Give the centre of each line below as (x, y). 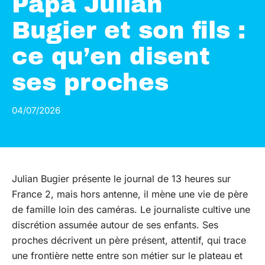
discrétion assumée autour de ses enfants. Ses (115, 225)
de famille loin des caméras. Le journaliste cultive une (131, 209)
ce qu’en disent (111, 56)
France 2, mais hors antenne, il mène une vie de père (130, 194)
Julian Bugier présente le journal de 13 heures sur (121, 179)
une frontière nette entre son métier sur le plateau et (127, 256)
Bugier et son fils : (129, 30)
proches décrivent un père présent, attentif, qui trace (129, 240)
